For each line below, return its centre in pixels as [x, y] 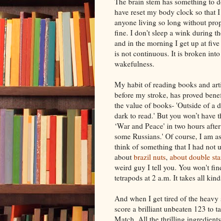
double [200, 157]
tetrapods [129, 177]
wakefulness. [134, 63]
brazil [142, 157]
